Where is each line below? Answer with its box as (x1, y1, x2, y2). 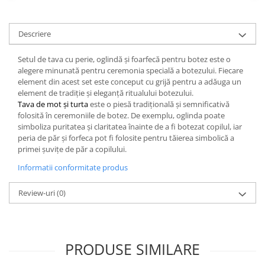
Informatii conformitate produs (18, 161, 128, 173)
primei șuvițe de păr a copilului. (18, 143, 127, 154)
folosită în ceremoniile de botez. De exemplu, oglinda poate (18, 109, 225, 121)
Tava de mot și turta (18, 98, 90, 109)
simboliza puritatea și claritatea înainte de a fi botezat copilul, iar (18, 121, 242, 132)
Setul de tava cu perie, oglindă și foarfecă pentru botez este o (18, 53, 231, 64)
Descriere (18, 28, 51, 39)
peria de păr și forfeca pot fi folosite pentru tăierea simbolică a (18, 132, 234, 143)
